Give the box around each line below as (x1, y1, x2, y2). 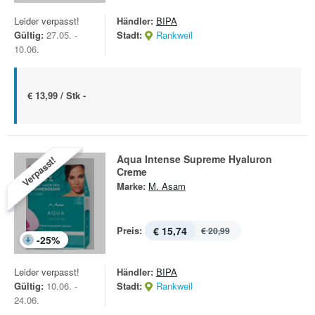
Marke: (117, 179, 146, 193)
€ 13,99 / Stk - (27, 89, 86, 102)
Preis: (117, 224, 142, 237)
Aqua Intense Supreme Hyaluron (117, 152, 272, 166)
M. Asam (148, 179, 186, 193)
